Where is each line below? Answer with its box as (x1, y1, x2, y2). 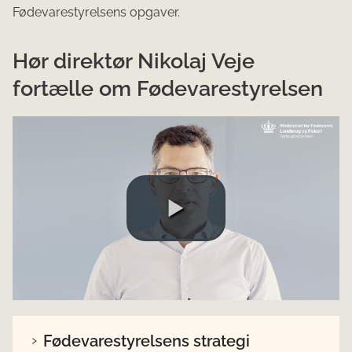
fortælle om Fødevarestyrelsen (13, 75, 323, 101)
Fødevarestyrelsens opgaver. (13, 4, 180, 20)
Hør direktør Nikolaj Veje (13, 47, 255, 73)
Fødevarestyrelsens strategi (43, 331, 250, 350)
